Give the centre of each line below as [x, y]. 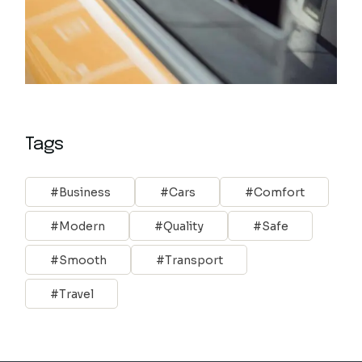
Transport [194, 260]
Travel [77, 294]
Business [85, 192]
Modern [82, 226]
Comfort [280, 192]
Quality [184, 226]
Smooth [83, 260]
